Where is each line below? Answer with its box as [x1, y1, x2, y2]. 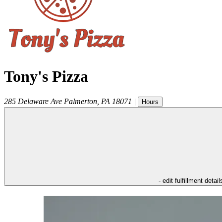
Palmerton [64, 97, 97, 106]
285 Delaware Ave [4, 97, 62, 106]
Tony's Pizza [4, 67, 88, 86]
